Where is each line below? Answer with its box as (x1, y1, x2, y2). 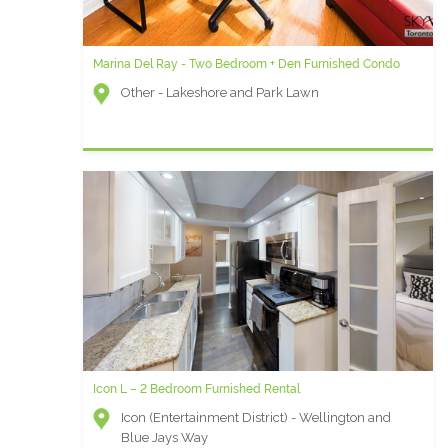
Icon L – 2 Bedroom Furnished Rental (93, 382, 300, 396)
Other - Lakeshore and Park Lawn (121, 85, 319, 100)
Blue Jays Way (121, 430, 208, 445)
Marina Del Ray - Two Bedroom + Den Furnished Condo (93, 57, 400, 71)
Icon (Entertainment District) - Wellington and (121, 410, 391, 425)
